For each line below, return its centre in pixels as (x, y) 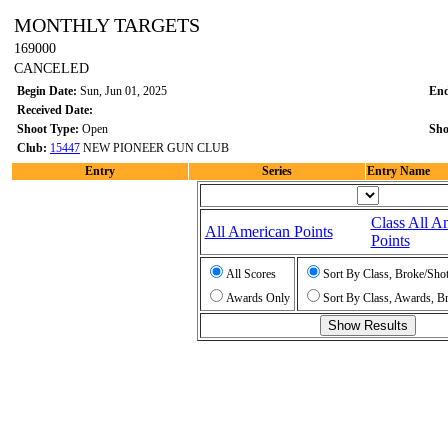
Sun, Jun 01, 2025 (123, 91)
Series (277, 171)
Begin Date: (48, 91)
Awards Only (257, 298)
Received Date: (56, 110)
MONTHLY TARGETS (107, 25)
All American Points (268, 231)
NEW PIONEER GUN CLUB (154, 148)
